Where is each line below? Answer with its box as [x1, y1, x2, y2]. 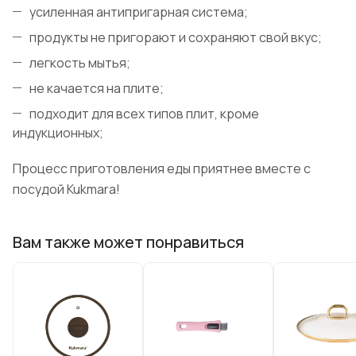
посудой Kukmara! [13, 180, 120, 199]
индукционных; [13, 124, 103, 142]
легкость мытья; [29, 54, 130, 72]
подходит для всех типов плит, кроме [29, 105, 259, 123]
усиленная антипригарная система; [29, 3, 248, 21]
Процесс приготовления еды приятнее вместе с [13, 160, 311, 178]
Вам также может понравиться [13, 230, 244, 253]
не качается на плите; [29, 79, 164, 98]
